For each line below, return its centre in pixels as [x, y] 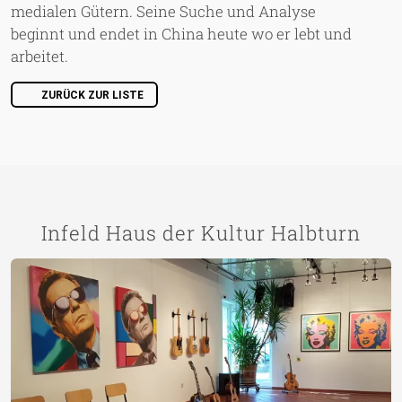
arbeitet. [39, 57]
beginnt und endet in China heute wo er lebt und [181, 34]
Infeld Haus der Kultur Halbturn [201, 233]
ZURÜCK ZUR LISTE [93, 96]
